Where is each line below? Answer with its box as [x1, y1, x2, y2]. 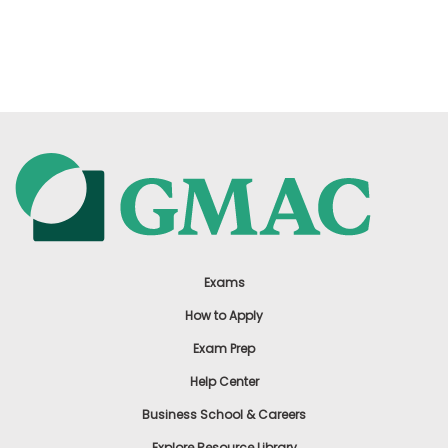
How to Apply [185, 307, 263, 325]
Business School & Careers [142, 406, 306, 424]
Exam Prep [193, 340, 255, 358]
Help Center [189, 373, 259, 391]
